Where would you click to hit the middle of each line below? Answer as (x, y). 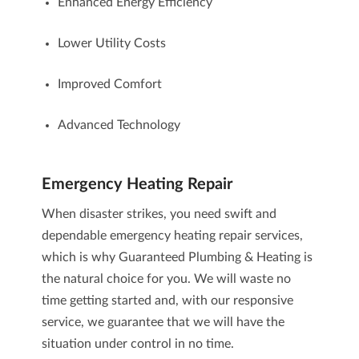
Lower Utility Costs (111, 43)
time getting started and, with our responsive (167, 301)
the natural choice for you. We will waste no (166, 279)
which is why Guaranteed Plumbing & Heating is (177, 257)
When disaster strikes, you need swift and (159, 214)
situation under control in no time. (137, 344)
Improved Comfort (109, 84)
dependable (75, 236)
